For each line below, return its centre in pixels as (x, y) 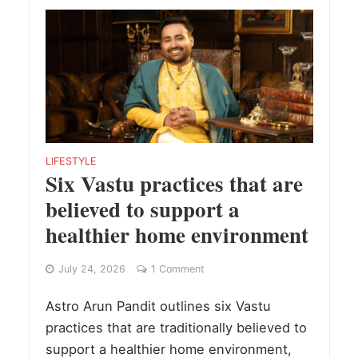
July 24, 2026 (91, 269)
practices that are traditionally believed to (176, 328)
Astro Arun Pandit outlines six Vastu (158, 306)
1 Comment (177, 269)
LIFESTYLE (71, 161)
